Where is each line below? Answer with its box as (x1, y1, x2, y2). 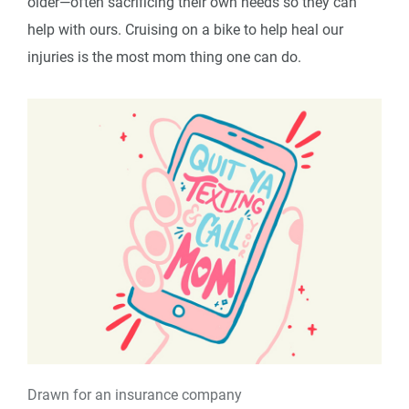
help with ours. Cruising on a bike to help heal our (27, 21, 343, 39)
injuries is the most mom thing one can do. (27, 48, 301, 67)
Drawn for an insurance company (27, 386, 242, 404)
